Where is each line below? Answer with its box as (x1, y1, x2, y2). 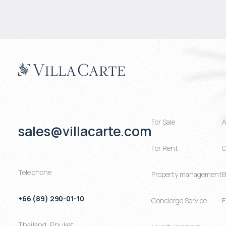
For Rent (151, 143, 178, 153)
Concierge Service (151, 196, 207, 206)
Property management (151, 169, 222, 180)
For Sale (151, 117, 175, 127)
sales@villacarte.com (18, 122, 151, 141)
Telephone (18, 167, 52, 178)
